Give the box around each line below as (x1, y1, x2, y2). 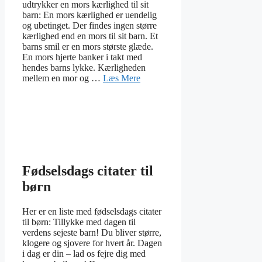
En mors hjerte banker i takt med (22, 51, 142, 62)
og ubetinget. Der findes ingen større (22, 20, 157, 30)
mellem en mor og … (22, 73, 103, 83)
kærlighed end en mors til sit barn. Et (22, 30, 158, 41)
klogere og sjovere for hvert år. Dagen (22, 237, 162, 248)
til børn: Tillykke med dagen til (22, 216, 136, 227)
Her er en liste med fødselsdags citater (22, 206, 161, 216)
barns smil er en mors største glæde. (22, 41, 153, 51)
